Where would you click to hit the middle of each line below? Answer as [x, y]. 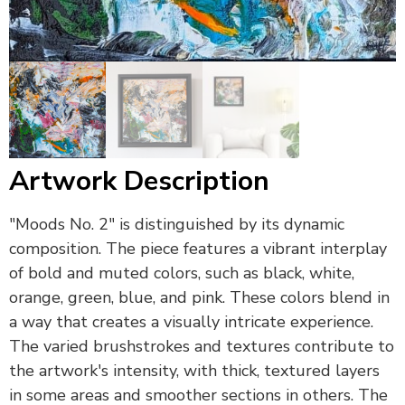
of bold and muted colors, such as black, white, [182, 273]
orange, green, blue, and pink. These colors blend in [199, 297]
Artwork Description [139, 181]
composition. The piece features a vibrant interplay [198, 249]
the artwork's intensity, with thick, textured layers [194, 371]
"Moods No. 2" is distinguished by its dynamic [177, 224]
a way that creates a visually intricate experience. [191, 322]
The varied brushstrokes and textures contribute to [202, 346]
